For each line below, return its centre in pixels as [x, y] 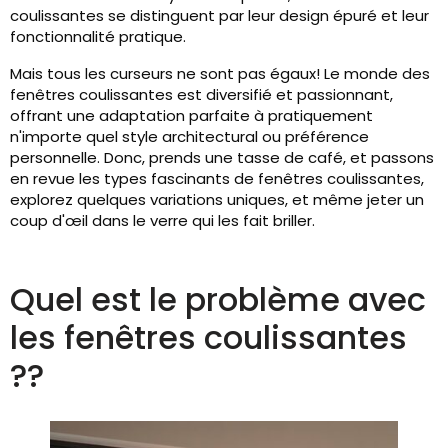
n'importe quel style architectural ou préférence [189, 136]
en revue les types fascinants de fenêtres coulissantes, [217, 178]
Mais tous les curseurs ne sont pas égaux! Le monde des [220, 73]
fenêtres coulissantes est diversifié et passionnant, [201, 94]
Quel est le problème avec [218, 299]
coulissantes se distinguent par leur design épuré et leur [219, 15]
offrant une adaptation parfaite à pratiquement [191, 115]
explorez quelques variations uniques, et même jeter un [217, 199]
